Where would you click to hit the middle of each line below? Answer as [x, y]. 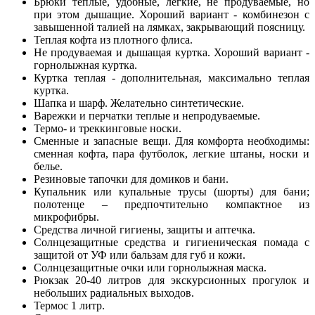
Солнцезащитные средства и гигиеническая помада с [172, 243]
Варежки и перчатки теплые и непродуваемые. [147, 116]
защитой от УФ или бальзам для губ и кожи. [141, 255]
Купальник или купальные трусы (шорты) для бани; [172, 192]
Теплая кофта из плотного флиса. [113, 40]
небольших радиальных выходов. [114, 293]
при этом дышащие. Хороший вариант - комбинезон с [172, 15]
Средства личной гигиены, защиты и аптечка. [144, 230]
